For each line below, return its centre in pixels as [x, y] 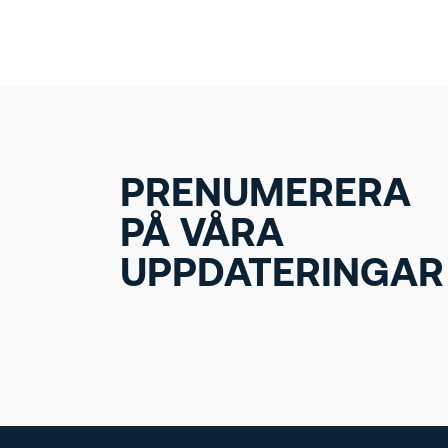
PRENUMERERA [265, 196]
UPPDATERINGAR [282, 276]
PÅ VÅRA [202, 236]
